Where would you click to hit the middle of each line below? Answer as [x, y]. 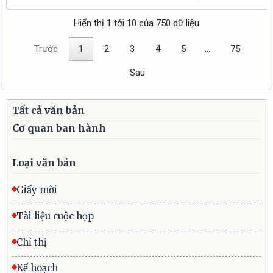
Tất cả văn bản [49, 110]
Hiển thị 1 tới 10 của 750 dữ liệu [136, 23]
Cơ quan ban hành [59, 128]
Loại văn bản [44, 163]
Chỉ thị [32, 242]
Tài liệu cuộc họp [55, 216]
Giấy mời [37, 190]
